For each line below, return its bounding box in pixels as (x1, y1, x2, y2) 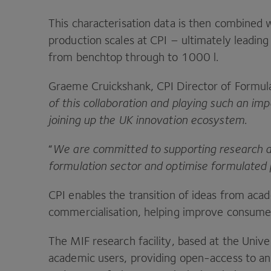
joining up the (48, 113, 119, 126)
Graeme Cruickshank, (48, 79, 157, 93)
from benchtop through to (48, 50, 181, 64)
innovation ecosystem (132, 113, 244, 126)
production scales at (48, 33, 151, 47)
